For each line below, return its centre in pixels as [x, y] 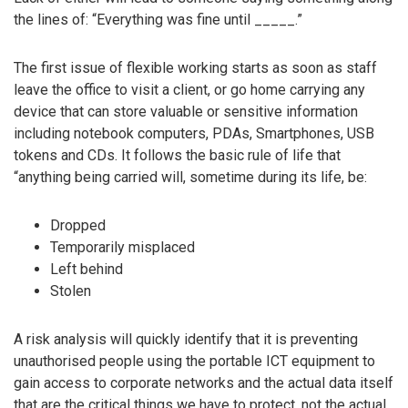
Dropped [78, 226]
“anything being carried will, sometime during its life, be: [190, 178]
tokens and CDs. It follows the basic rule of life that [177, 156]
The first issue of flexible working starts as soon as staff [195, 68]
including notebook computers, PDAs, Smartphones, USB [194, 134]
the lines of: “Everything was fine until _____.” [158, 20]
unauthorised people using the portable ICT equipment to [194, 361]
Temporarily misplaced [122, 248]
